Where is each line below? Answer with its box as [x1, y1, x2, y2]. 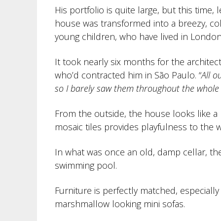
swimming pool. [54, 159, 117, 171]
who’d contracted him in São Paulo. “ [54, 69, 201, 81]
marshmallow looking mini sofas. [54, 198, 185, 210]
